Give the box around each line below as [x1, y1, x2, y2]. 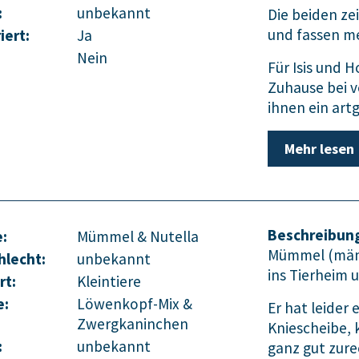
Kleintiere [77, 271, 141, 291]
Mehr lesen [284, 139, 354, 159]
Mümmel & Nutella [77, 226, 199, 246]
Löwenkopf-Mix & [77, 293, 192, 313]
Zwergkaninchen [77, 313, 188, 333]
